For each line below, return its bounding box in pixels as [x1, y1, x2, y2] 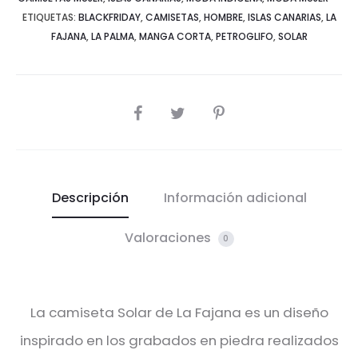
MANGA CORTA [138, 30, 211, 44]
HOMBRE [203, 10, 243, 25]
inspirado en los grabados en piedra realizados [19, 331, 339, 351]
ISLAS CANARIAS [247, 10, 321, 25]
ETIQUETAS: [22, 10, 78, 25]
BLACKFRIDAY [78, 10, 141, 25]
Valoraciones [124, 229, 214, 248]
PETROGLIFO [215, 30, 273, 44]
